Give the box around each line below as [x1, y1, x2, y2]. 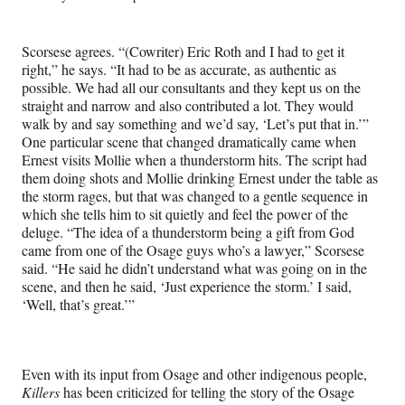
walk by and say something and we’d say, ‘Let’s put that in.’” [22, 113, 369, 133]
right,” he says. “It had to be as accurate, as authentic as [22, 59, 336, 79]
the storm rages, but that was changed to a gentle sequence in [22, 185, 368, 205]
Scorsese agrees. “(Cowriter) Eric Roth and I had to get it [22, 41, 344, 61]
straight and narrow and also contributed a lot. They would [22, 95, 353, 115]
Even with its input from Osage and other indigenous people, [22, 363, 367, 383]
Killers [22, 381, 60, 401]
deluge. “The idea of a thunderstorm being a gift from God [22, 221, 354, 241]
